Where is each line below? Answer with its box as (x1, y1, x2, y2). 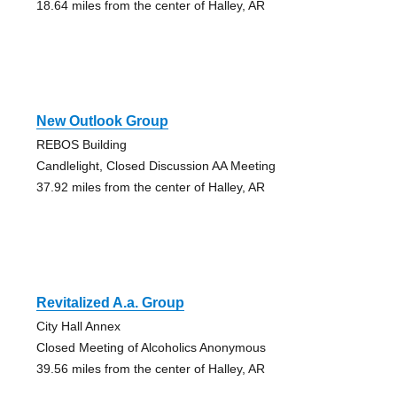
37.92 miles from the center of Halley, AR (35, 180, 265, 195)
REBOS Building (35, 137, 127, 152)
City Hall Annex (35, 319, 121, 334)
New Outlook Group (35, 113, 168, 129)
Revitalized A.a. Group (35, 295, 184, 311)
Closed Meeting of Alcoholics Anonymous (35, 340, 266, 355)
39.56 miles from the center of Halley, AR (35, 362, 265, 377)
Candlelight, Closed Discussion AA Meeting (35, 159, 276, 174)
